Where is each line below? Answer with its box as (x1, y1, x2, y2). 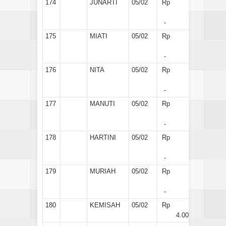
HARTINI (90, 133, 116, 141)
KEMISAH (90, 201, 120, 209)
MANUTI (90, 99, 115, 107)
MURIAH (90, 167, 116, 175)
